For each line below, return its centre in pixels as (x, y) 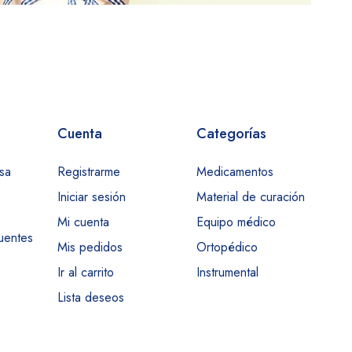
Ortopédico (227, 247)
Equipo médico (236, 222)
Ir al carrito (86, 273)
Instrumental (227, 273)
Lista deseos (91, 298)
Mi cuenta (84, 222)
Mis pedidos (90, 247)
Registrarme (89, 172)
